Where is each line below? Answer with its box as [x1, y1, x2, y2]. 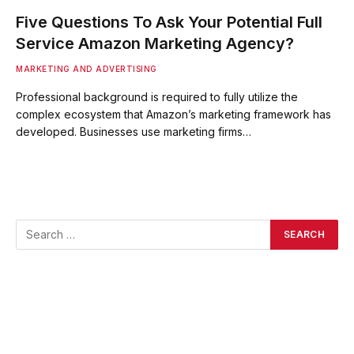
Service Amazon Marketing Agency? [16, 33, 294, 53]
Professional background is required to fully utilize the [16, 89, 298, 104]
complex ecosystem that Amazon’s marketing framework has [16, 107, 331, 121]
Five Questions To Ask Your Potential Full [16, 12, 322, 32]
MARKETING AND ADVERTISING [16, 63, 157, 73]
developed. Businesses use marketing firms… [16, 124, 251, 138]
